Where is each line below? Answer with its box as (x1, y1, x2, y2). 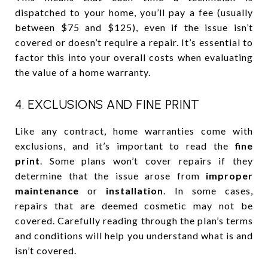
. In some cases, (163, 184, 254, 196)
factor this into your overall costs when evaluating (15, 51, 253, 63)
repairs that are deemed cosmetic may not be (15, 199, 253, 211)
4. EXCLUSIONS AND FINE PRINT (15, 96, 199, 112)
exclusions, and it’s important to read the (15, 139, 235, 151)
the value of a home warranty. (15, 66, 151, 78)
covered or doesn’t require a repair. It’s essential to (15, 36, 253, 48)
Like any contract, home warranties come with (15, 124, 253, 136)
